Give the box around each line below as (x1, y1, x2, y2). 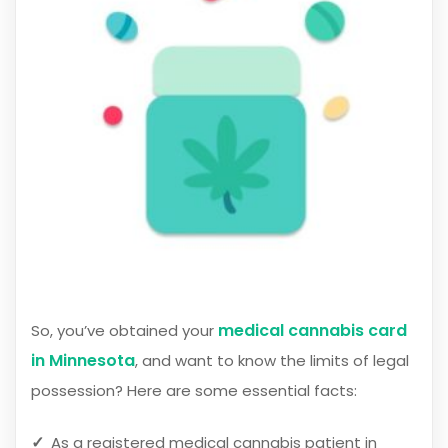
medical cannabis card (218, 319, 407, 343)
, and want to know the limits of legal (135, 350, 409, 372)
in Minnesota (31, 349, 135, 373)
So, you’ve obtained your (31, 320, 218, 342)
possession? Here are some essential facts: (31, 380, 357, 402)
